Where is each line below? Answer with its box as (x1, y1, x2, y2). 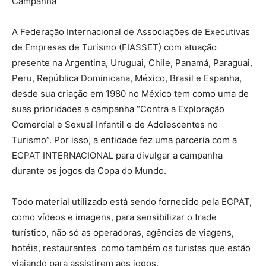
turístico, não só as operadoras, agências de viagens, (12, 227, 234, 239)
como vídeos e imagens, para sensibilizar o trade (12, 211, 217, 223)
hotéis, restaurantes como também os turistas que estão (12, 242, 251, 254)
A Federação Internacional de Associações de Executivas (12, 26, 250, 38)
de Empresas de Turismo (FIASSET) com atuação (12, 42, 217, 53)
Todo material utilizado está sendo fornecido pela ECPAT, (12, 196, 252, 208)
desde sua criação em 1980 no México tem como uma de (12, 88, 249, 100)
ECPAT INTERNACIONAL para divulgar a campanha (12, 150, 223, 161)
